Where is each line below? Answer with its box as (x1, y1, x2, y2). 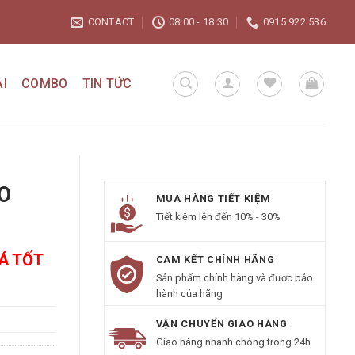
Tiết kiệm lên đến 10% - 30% (155, 211, 281, 223)
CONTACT (87, 16, 135, 28)
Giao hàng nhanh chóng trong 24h (155, 336, 311, 349)
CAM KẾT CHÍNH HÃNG (155, 253, 275, 265)
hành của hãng (155, 287, 223, 300)
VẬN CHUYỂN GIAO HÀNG (155, 317, 288, 330)
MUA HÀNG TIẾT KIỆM (155, 193, 271, 204)
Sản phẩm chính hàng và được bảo (155, 271, 313, 284)
